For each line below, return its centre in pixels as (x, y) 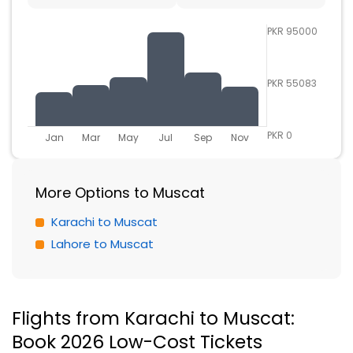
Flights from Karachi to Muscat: (153, 318)
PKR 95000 (292, 31)
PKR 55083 (292, 83)
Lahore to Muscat (102, 244)
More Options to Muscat (120, 193)
